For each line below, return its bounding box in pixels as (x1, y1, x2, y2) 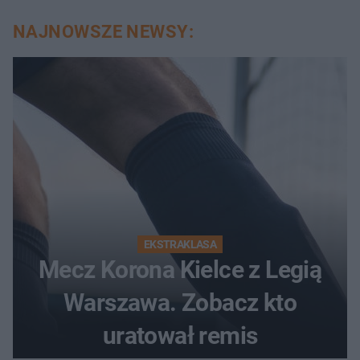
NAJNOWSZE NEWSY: (13, 21, 194, 42)
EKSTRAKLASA (143, 237, 217, 251)
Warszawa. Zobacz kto (63, 288, 297, 317)
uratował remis (102, 321, 258, 350)
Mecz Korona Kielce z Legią (38, 255, 322, 284)
